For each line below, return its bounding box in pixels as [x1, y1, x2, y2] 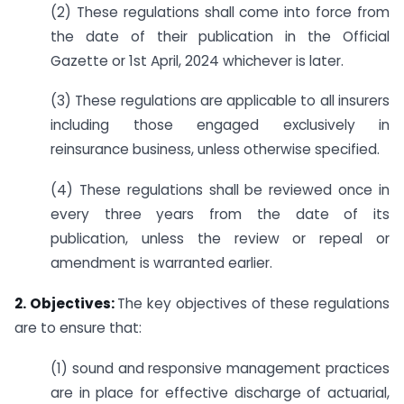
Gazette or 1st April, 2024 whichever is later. [50, 50, 344, 70]
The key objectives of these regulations [117, 293, 390, 313]
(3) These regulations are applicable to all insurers [50, 91, 390, 111]
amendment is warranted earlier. [50, 253, 272, 273]
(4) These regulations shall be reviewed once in [50, 180, 390, 200]
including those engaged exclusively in [50, 115, 390, 135]
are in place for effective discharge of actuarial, [50, 382, 390, 402]
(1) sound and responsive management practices [50, 358, 390, 378]
